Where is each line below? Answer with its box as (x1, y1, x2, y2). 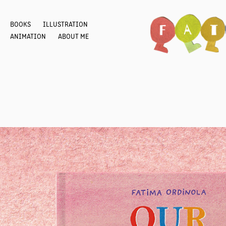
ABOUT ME (58, 31, 89, 41)
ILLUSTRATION (43, 19, 88, 29)
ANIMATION (10, 31, 46, 41)
